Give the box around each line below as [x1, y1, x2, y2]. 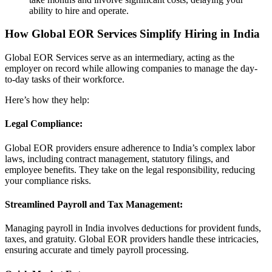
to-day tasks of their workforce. [5, 74, 124, 85]
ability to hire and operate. [29, 5, 129, 16]
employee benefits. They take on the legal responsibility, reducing [5, 164, 255, 175]
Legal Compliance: [5, 118, 83, 129]
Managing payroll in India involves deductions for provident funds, [5, 223, 261, 234]
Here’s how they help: [5, 95, 89, 106]
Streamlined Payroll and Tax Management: [5, 199, 183, 209]
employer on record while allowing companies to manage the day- [5, 63, 257, 74]
